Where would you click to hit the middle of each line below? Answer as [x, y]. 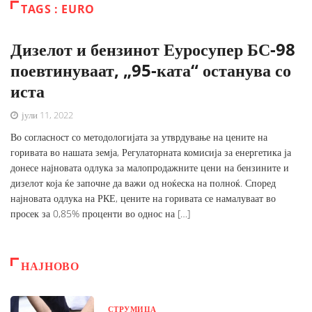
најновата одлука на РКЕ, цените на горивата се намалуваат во [143, 198]
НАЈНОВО [50, 266]
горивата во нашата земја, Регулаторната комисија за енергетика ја [151, 153]
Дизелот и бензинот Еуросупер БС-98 [153, 49]
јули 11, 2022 [46, 115]
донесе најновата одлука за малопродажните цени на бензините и [150, 168]
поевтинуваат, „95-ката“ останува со [151, 70]
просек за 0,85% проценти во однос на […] [100, 214]
